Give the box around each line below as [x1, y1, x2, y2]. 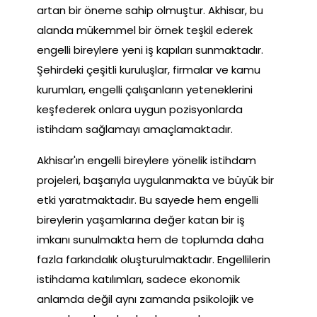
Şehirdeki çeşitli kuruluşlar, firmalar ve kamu [37, 62, 260, 78]
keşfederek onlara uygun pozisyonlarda [37, 102, 243, 117]
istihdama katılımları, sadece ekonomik [37, 272, 240, 287]
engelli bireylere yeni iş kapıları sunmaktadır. [37, 42, 263, 58]
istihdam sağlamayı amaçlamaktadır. [37, 122, 233, 137]
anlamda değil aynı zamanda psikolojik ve [37, 292, 254, 307]
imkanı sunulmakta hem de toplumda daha [37, 232, 264, 248]
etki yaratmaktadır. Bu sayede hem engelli [37, 192, 258, 208]
